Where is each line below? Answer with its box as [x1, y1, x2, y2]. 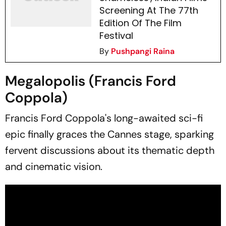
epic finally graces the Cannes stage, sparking [5, 128, 214, 141]
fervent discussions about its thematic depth [5, 144, 214, 157]
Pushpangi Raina [110, 46, 175, 56]
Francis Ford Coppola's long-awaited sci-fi [5, 111, 203, 125]
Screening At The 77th [99, 4, 198, 17]
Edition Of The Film [99, 17, 182, 29]
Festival [99, 29, 133, 42]
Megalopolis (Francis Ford [5, 72, 176, 90]
